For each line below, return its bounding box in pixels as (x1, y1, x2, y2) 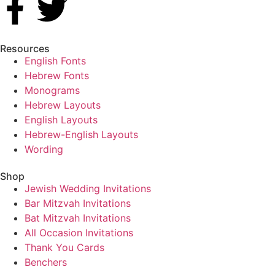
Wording (25, 143, 63, 156)
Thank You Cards (25, 241, 104, 254)
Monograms (25, 84, 80, 97)
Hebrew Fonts (25, 69, 89, 82)
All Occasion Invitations (25, 227, 133, 239)
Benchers (25, 256, 67, 269)
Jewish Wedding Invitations (25, 182, 151, 195)
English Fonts (25, 55, 86, 68)
